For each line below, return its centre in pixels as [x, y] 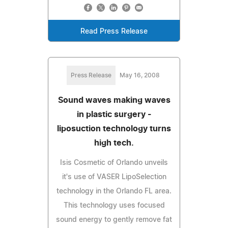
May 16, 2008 [139, 75]
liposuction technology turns [114, 129]
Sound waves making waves [114, 100]
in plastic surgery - [114, 114]
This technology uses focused [114, 205]
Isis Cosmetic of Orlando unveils [114, 163]
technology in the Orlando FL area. [114, 191]
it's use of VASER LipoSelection [114, 177]
